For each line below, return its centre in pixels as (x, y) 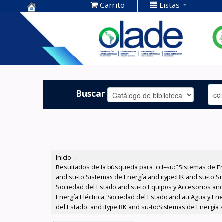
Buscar (91, 93)
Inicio (64, 157)
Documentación (64, 35)
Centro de (50, 20)
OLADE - (46, 50)
